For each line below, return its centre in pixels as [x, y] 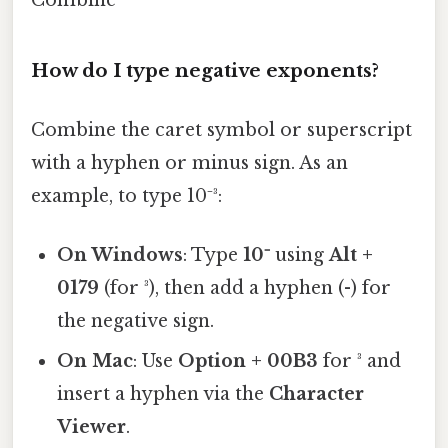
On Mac [95, 361]
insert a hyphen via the [163, 394]
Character [317, 394]
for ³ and [360, 361]
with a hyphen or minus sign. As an [189, 162]
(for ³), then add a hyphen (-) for [245, 288]
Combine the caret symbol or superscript [221, 129]
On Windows [120, 255]
